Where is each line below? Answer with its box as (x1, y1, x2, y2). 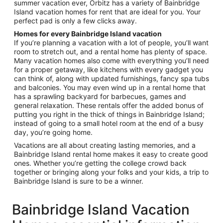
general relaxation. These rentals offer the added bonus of (14, 101, 204, 110)
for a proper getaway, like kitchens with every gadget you (14, 65, 203, 74)
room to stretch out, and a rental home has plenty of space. (14, 47, 207, 56)
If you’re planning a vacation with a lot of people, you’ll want (14, 38, 209, 47)
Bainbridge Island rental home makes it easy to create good (14, 150, 208, 159)
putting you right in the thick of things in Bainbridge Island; (14, 110, 205, 119)
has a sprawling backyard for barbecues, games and (14, 92, 186, 101)
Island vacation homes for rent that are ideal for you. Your (14, 7, 201, 16)
